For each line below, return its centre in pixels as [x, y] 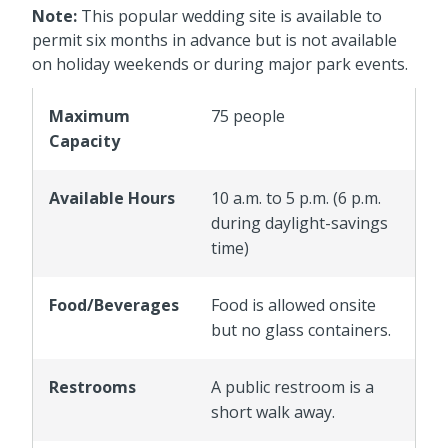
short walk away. [273, 411]
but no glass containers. [301, 329]
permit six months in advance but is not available [214, 39]
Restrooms [92, 386]
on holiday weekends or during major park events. [220, 63]
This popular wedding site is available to [229, 15]
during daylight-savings [299, 222]
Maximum [89, 115]
